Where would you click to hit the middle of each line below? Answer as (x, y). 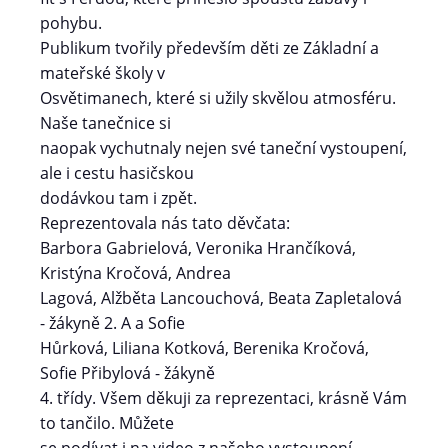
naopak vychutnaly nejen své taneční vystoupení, (223, 148)
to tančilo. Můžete (107, 423)
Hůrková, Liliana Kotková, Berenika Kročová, (204, 348)
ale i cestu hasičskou (117, 173)
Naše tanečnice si (105, 123)
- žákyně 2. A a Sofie (112, 323)
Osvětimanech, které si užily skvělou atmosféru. (218, 98)
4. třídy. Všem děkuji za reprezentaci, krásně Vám (223, 398)
